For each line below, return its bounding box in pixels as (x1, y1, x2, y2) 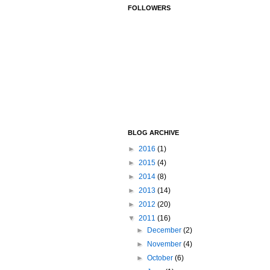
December (147, 226, 184, 234)
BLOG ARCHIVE (128, 129, 179, 136)
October (147, 254, 175, 262)
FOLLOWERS (128, 4, 171, 11)
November (147, 240, 184, 248)
